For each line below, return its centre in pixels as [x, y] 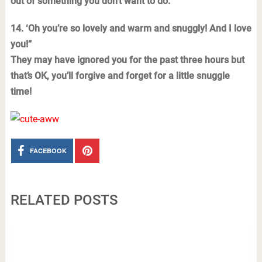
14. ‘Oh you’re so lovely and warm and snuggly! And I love [131, 28]
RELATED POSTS [64, 200]
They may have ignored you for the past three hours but [127, 60]
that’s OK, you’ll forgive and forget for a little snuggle [120, 76]
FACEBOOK [49, 151]
